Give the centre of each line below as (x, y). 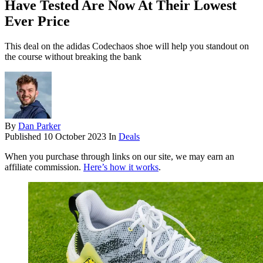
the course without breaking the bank (73, 57)
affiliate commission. (44, 167)
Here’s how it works (121, 167)
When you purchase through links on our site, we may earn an (119, 157)
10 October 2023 (75, 137)
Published (24, 137)
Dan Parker (39, 126)
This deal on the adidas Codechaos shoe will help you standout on (127, 46)
